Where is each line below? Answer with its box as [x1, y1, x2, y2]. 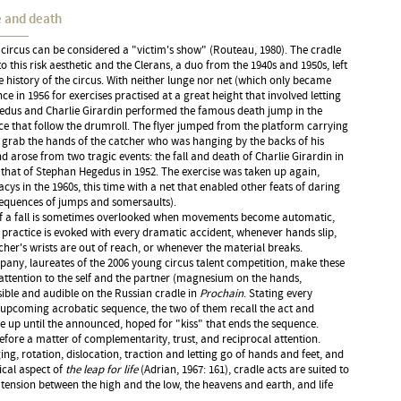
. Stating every [243, 286, 312, 302]
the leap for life [65, 363, 138, 378]
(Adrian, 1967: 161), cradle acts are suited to [138, 363, 349, 378]
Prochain [200, 286, 243, 302]
